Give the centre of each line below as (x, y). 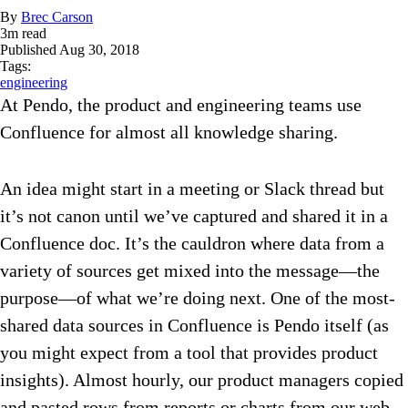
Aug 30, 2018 (99, 50)
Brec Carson (57, 17)
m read (27, 34)
